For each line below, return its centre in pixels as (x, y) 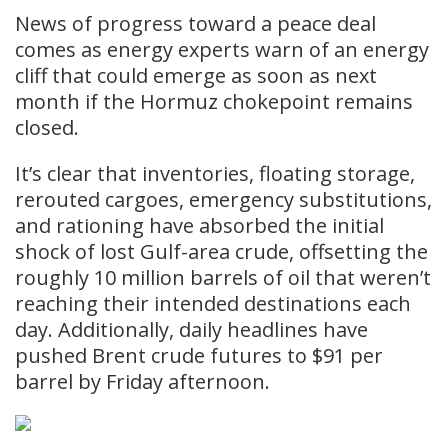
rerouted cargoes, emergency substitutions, (223, 199)
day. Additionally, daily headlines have (191, 329)
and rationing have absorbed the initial (199, 225)
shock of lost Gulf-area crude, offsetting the (221, 251)
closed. (47, 127)
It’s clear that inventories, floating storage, (215, 173)
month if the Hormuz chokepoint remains (214, 101)
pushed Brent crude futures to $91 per (199, 355)
